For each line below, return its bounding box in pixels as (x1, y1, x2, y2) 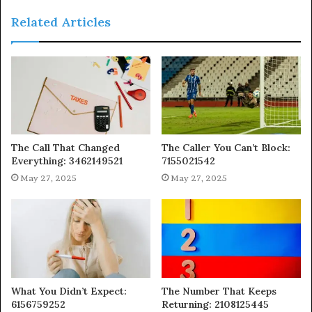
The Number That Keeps (162, 285, 276, 298)
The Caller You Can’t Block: (162, 141, 290, 155)
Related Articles (11, 13, 111, 30)
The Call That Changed (11, 141, 120, 155)
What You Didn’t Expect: (11, 285, 127, 298)
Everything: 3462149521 (11, 155, 123, 168)
